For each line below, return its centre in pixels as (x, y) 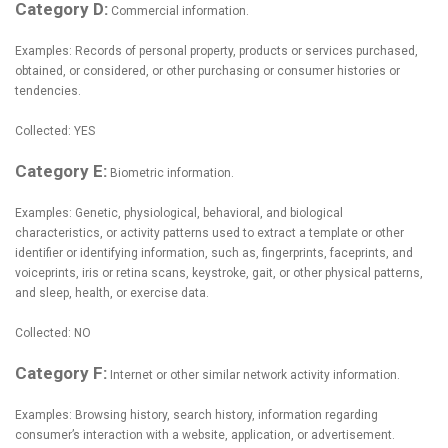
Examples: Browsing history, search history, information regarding (196, 415)
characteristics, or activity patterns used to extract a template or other (209, 233)
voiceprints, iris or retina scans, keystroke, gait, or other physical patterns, (219, 273)
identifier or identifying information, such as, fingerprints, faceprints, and (214, 253)
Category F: (61, 373)
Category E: (61, 171)
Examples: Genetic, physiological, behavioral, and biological (179, 213)
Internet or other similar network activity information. (253, 375)
